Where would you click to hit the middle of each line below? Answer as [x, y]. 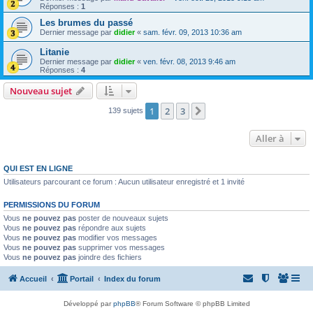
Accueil [33, 278]
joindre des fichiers [109, 257]
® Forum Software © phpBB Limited [192, 303]
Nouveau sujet [41, 91]
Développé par [88, 303]
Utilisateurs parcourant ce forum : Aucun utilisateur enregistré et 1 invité [124, 182]
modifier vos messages [117, 238]
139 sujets [126, 111]
